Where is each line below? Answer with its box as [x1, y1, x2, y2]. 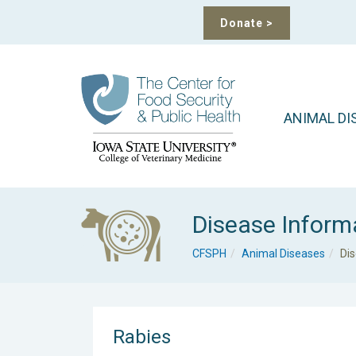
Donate [219, 17, 266, 29]
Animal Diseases [242, 246, 325, 260]
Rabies [113, 325, 171, 348]
